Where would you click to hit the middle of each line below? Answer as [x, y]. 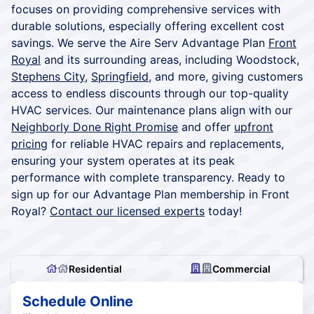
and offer [206, 127]
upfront [254, 127]
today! [223, 211]
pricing [29, 143]
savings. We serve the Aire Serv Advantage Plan [140, 42]
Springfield [120, 76]
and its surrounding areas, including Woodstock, [170, 59]
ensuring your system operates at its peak [123, 160]
